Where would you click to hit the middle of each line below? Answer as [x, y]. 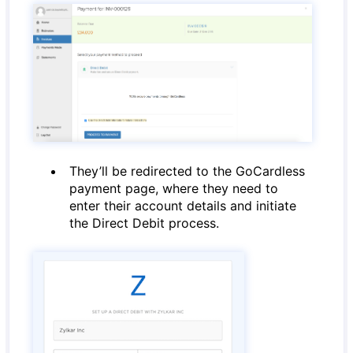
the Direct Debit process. [145, 223]
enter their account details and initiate [183, 206]
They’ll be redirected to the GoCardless [188, 171]
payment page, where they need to [174, 188]
